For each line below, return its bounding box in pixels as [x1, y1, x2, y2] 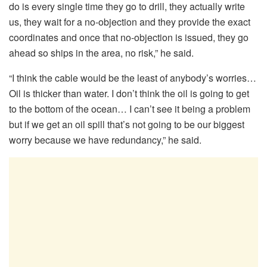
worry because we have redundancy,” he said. [9, 132, 201, 147]
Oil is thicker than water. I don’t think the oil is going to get [9, 86, 249, 100]
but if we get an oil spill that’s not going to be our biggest [9, 117, 244, 131]
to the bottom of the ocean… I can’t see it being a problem [9, 101, 250, 116]
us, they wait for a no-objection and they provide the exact [9, 14, 250, 29]
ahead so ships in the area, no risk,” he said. [9, 45, 194, 60]
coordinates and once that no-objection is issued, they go [9, 30, 249, 44]
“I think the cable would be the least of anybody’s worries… [9, 70, 256, 85]
